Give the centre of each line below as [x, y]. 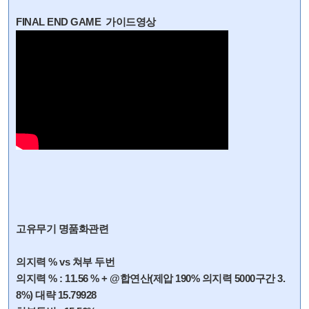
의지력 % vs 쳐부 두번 [67, 262]
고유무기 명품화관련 [63, 229]
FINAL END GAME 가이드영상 [87, 22]
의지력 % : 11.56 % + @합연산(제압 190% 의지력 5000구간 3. [150, 278]
